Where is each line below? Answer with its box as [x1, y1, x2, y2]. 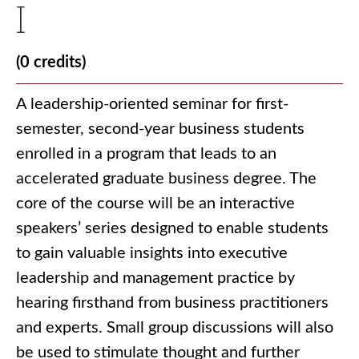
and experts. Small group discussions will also [16, 320, 333, 336]
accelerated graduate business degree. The [16, 171, 317, 187]
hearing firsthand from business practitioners [16, 295, 329, 311]
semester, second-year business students [16, 121, 305, 137]
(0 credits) [16, 54, 86, 71]
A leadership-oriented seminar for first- [16, 96, 288, 112]
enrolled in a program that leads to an [16, 146, 276, 162]
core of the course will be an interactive [16, 196, 295, 212]
